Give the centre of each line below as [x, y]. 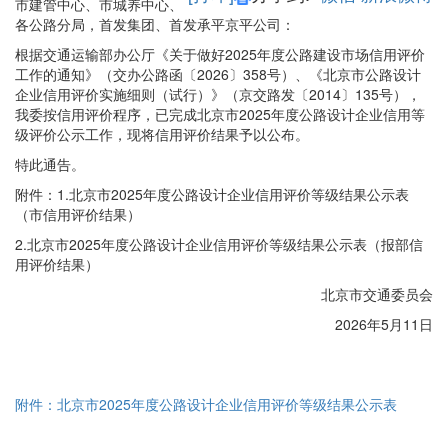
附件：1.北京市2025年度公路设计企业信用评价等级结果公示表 [212, 194]
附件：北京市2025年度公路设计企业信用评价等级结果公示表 [206, 404]
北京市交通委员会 [377, 294]
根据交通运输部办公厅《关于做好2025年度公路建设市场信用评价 [220, 54]
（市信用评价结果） [78, 214]
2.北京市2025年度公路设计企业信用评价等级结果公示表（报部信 [219, 244]
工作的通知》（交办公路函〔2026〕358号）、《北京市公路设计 [218, 74]
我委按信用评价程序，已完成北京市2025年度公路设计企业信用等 [220, 114]
